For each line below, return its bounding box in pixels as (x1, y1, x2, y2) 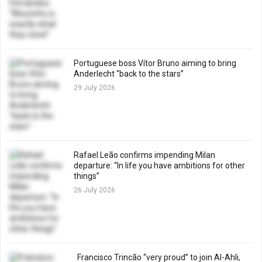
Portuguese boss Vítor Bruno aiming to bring (74, 58, 236, 68)
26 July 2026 (74, 186, 115, 194)
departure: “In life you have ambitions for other (74, 161, 245, 170)
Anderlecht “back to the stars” (74, 69, 187, 78)
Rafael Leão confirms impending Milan (74, 150, 215, 160)
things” (74, 171, 101, 181)
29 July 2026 (74, 84, 115, 92)
